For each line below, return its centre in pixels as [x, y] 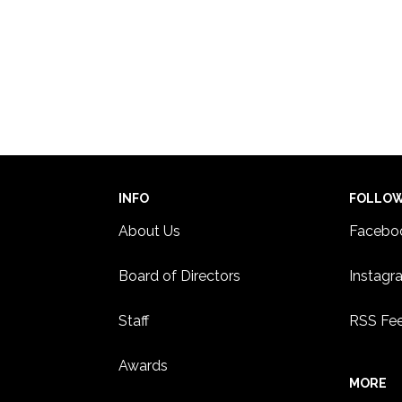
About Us [150, 232]
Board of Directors [180, 276]
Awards [144, 366]
